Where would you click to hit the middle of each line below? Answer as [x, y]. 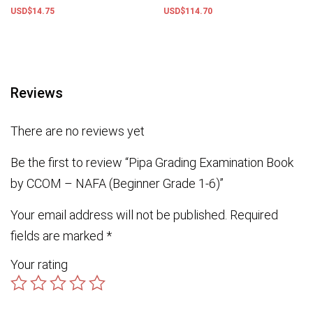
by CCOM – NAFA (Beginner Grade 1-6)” [117, 183]
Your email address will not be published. [119, 214]
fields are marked [58, 235]
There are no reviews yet [78, 131]
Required [254, 214]
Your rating [39, 264]
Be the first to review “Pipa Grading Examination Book [152, 162]
